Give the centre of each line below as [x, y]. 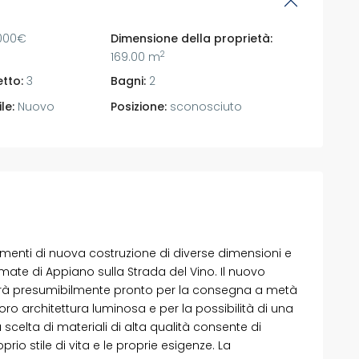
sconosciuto [205, 106]
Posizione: [139, 106]
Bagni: [129, 81]
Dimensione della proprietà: [192, 38]
